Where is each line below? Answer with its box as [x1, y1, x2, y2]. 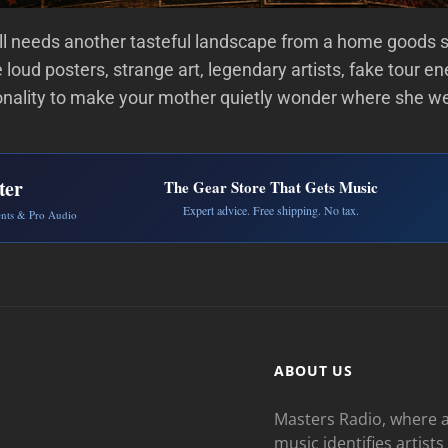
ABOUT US [274, 361, 354, 381]
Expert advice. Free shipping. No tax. [183, 201, 360, 218]
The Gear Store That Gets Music [164, 175, 379, 198]
